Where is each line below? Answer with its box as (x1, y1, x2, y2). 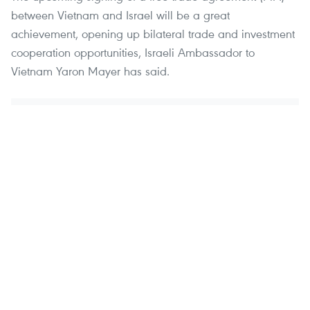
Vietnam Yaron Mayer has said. (11, 63, 170, 80)
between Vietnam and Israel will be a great (11, 7, 230, 24)
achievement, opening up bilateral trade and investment (11, 26, 295, 42)
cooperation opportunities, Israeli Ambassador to (11, 44, 255, 61)
